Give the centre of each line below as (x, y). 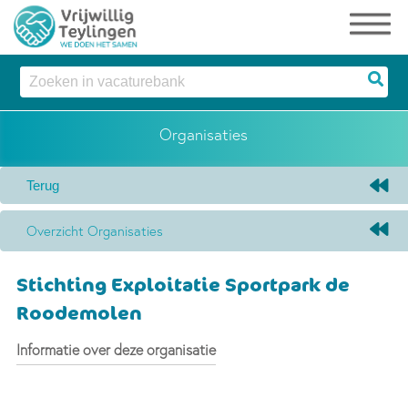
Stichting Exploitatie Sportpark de (183, 284)
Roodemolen (79, 312)
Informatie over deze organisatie (116, 349)
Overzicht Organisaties (95, 231)
